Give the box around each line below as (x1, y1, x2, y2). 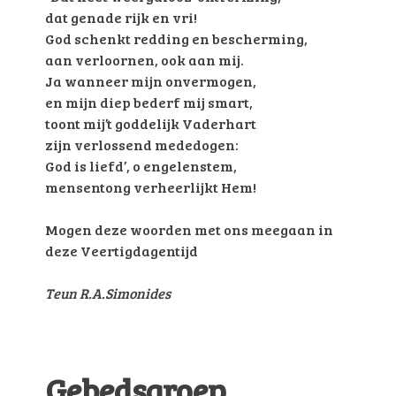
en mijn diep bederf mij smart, (45, 92, 253, 111)
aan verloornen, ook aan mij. (45, 49, 244, 69)
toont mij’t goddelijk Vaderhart (45, 113, 256, 133)
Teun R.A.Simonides (45, 283, 171, 302)
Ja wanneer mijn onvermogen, (45, 71, 256, 90)
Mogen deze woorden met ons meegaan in (45, 219, 333, 239)
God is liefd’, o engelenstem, (45, 156, 237, 175)
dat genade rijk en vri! (45, 7, 197, 27)
